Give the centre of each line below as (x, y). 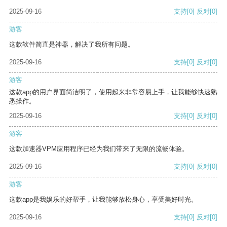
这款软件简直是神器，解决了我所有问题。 (72, 45)
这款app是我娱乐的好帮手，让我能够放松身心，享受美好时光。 (103, 200)
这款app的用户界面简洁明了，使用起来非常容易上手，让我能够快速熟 (113, 92)
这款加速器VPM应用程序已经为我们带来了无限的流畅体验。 (99, 149)
